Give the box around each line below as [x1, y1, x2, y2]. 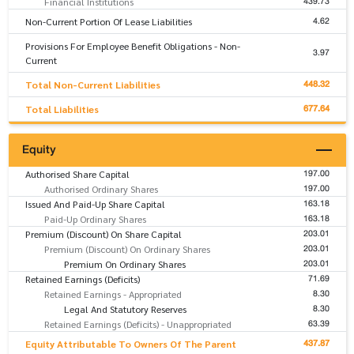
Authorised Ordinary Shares [44, 182, 158, 195]
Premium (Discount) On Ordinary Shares [44, 242, 210, 255]
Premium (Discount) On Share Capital [24, 227, 182, 240]
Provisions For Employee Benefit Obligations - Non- [24, 39, 240, 52]
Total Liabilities [24, 102, 99, 115]
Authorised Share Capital [24, 167, 130, 180]
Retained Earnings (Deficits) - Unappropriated [44, 317, 232, 330]
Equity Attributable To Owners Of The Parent [24, 337, 236, 350]
